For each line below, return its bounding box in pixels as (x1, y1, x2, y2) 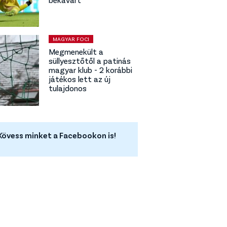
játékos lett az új (49, 73, 110, 84)
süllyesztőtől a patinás (49, 55, 131, 65)
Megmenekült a (49, 46, 103, 56)
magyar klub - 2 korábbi (49, 64, 132, 74)
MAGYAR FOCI (53, 35, 89, 42)
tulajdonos (49, 83, 87, 93)
